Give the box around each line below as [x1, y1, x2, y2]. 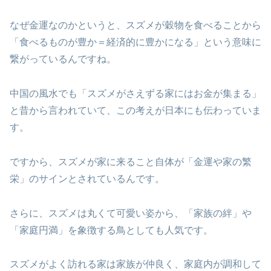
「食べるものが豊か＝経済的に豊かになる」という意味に [10, 37, 261, 48]
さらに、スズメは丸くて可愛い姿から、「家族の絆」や [10, 207, 252, 218]
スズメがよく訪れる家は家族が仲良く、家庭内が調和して [10, 259, 261, 270]
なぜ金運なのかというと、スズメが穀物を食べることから [10, 20, 261, 31]
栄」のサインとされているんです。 [10, 173, 165, 184]
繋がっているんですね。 [10, 54, 116, 65]
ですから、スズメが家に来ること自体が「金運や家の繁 [10, 156, 252, 167]
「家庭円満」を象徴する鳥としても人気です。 [10, 224, 213, 235]
